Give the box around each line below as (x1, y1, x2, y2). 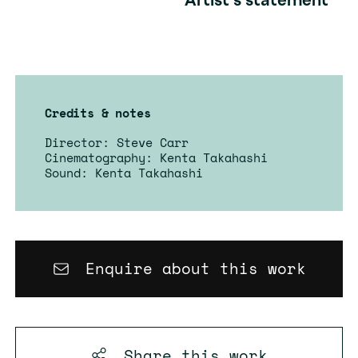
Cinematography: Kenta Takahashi (44, 149, 268, 167)
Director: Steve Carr (44, 133, 189, 152)
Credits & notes (44, 103, 151, 121)
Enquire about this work (85, 257, 306, 280)
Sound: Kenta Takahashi (44, 164, 203, 182)
